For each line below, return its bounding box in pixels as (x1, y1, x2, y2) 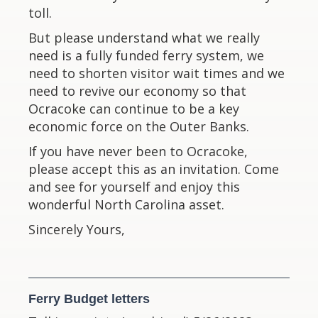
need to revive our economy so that (28, 82, 246, 99)
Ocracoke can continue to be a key (28, 100, 239, 117)
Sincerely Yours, (28, 221, 125, 238)
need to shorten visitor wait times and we (28, 65, 285, 82)
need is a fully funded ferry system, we (28, 47, 264, 64)
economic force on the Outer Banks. (28, 118, 249, 135)
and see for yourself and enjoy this (28, 178, 240, 195)
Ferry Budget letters (28, 292, 150, 306)
